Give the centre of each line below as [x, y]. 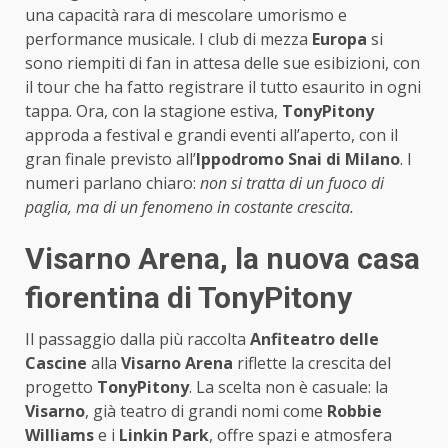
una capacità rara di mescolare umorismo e [186, 15]
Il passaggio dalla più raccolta [137, 339]
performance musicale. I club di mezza [168, 39]
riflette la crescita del [312, 363]
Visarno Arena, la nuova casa [222, 259]
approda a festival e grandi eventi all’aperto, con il [211, 135]
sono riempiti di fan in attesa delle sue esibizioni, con [222, 63]
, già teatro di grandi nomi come [206, 411]
